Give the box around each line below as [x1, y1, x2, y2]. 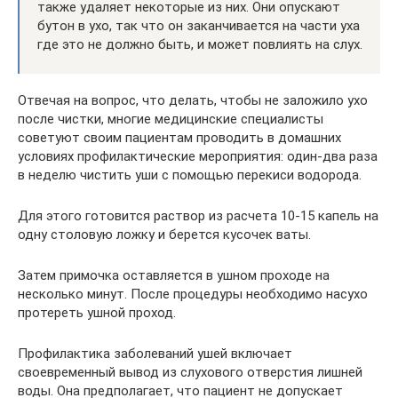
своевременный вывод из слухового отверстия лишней [18, 363, 362, 380]
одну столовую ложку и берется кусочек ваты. [18, 226, 311, 243]
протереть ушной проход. [18, 304, 176, 321]
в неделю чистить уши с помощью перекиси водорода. [18, 166, 362, 183]
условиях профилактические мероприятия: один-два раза [18, 147, 378, 164]
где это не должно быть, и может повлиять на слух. [37, 36, 362, 52]
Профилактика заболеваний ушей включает [18, 345, 292, 362]
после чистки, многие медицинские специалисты [18, 110, 323, 127]
